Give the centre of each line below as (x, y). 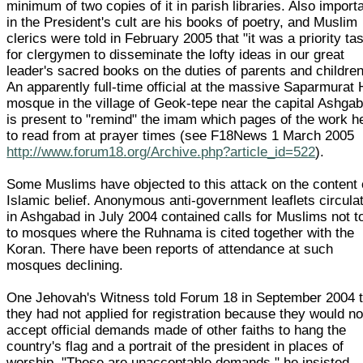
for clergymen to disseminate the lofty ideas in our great (176, 54)
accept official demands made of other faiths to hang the (177, 330)
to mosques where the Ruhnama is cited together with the (181, 233)
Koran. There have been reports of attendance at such (170, 249)
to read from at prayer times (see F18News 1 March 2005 (181, 135)
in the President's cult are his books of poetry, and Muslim (182, 22)
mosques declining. (65, 265)
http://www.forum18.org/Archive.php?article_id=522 (161, 152)
